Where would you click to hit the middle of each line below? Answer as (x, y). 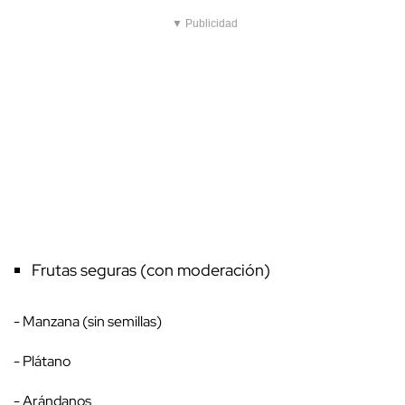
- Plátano (45, 362)
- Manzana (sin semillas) (90, 322)
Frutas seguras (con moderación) (155, 270)
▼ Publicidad (205, 24)
